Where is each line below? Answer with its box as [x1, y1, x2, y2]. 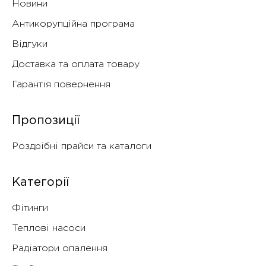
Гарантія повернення [12, 80, 110, 90]
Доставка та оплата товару [12, 60, 140, 69]
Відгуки [12, 40, 47, 49]
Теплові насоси [12, 224, 85, 233]
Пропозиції [12, 115, 80, 126]
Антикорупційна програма [12, 20, 135, 29]
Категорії [12, 177, 69, 188]
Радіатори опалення [12, 244, 107, 254]
